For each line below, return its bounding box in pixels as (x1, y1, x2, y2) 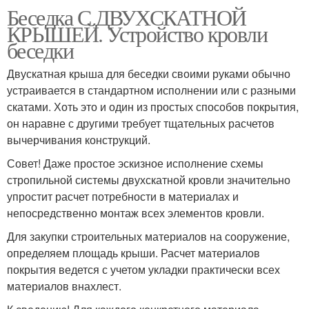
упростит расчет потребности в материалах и (7, 188, 239, 204)
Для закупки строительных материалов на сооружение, (7, 228, 290, 244)
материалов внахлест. (7, 277, 121, 294)
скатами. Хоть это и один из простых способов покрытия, (7, 98, 299, 114)
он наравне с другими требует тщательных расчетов (7, 114, 275, 131)
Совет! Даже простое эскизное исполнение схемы (7, 154, 263, 171)
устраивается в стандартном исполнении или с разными (7, 81, 296, 98)
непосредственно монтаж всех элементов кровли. (7, 204, 264, 221)
